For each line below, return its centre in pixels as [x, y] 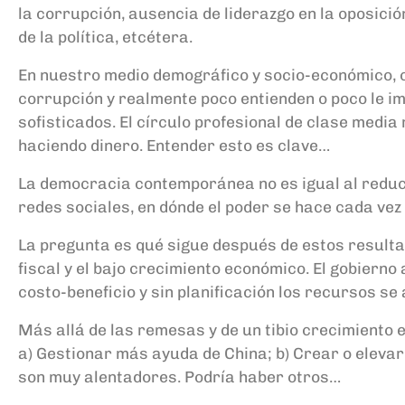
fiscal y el [56, 268]
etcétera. [157, 37]
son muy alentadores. [99, 377]
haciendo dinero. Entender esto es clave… [176, 146]
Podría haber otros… [261, 377]
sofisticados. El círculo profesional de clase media [208, 122]
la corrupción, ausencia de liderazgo [156, 14]
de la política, [70, 37]
